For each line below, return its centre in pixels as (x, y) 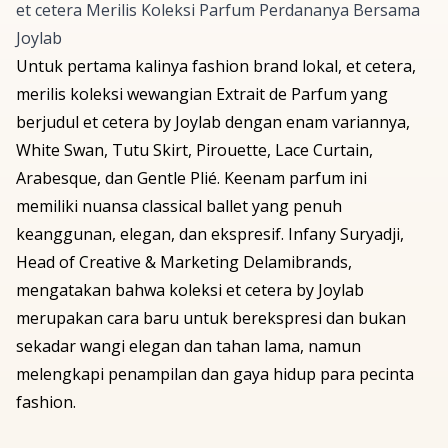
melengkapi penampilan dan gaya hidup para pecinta (215, 374)
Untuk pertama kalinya (104, 66)
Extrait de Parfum (281, 94)
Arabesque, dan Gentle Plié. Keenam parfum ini (191, 178)
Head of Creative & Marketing (127, 262)
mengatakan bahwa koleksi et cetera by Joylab (190, 290)
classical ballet (195, 206)
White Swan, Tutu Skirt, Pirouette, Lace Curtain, (194, 150)
